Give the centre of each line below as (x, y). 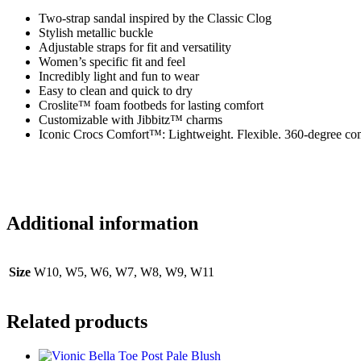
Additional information (102, 223)
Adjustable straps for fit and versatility (135, 47)
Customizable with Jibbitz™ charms (131, 119)
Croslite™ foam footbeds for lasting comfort (151, 105)
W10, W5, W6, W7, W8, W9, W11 (124, 272)
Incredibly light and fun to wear (119, 76)
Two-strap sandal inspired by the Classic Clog (155, 18)
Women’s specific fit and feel (112, 61)
